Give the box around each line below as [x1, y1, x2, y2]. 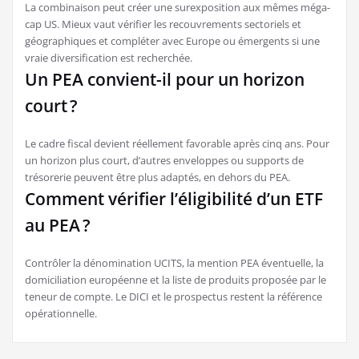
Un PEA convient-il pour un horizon [25, 67, 305, 91]
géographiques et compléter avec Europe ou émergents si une [25, 33, 320, 48]
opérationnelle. [25, 305, 97, 321]
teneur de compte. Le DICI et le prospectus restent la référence [25, 288, 322, 304]
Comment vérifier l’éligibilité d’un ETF [25, 187, 323, 210]
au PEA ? [25, 213, 91, 236]
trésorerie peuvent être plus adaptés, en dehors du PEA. [25, 169, 290, 184]
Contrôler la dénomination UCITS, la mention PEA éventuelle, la [25, 255, 324, 270]
